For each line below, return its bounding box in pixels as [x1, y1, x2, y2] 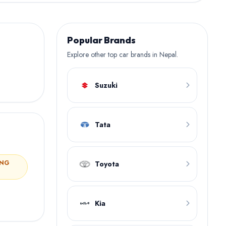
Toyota [95, 159, 119, 169]
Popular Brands [67, 34, 136, 46]
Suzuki [95, 80, 118, 90]
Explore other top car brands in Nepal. [67, 49, 178, 60]
